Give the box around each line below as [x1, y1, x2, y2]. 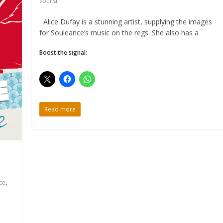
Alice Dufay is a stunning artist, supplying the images [39, 17, 213, 27]
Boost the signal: [39, 48, 88, 57]
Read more [44, 105, 76, 114]
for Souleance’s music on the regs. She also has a [39, 28, 199, 38]
